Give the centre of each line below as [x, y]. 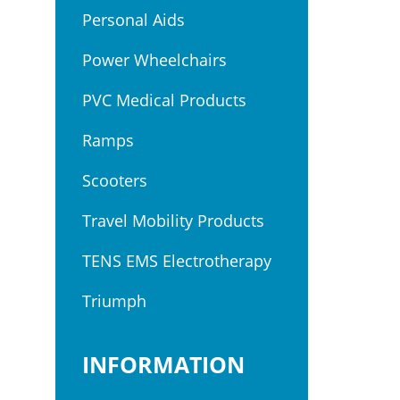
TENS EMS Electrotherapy [177, 261]
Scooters [115, 180]
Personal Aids [133, 20]
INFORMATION [163, 364]
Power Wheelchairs [154, 60]
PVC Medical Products [164, 100]
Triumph [114, 301]
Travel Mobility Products [173, 221]
